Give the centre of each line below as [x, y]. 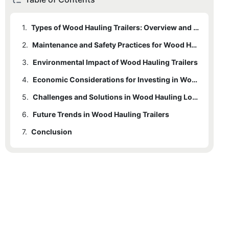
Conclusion [52, 132]
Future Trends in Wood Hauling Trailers [101, 114]
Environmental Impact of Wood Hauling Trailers [115, 62]
